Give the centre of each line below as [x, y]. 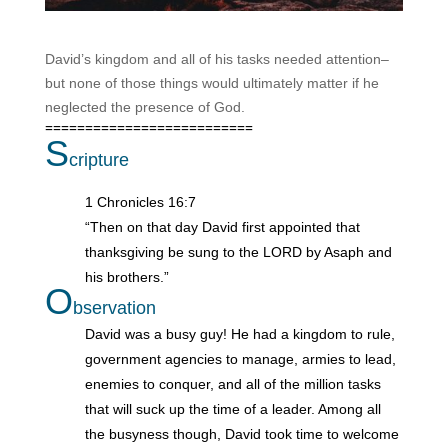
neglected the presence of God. [144, 106]
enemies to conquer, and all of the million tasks [232, 383]
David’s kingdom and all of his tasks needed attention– [216, 58]
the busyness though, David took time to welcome [241, 433]
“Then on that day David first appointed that [222, 226]
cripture [98, 159]
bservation [114, 307]
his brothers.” [126, 276]
